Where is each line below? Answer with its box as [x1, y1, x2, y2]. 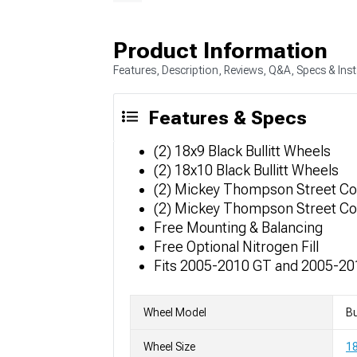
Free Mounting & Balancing [154, 218, 323, 236]
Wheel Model [143, 305, 206, 319]
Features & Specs [148, 106, 307, 129]
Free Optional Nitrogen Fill [154, 237, 319, 255]
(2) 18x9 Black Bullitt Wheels [154, 142, 331, 159]
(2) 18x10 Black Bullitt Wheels [154, 161, 339, 178]
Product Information [113, 37, 328, 64]
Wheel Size [143, 339, 195, 353]
